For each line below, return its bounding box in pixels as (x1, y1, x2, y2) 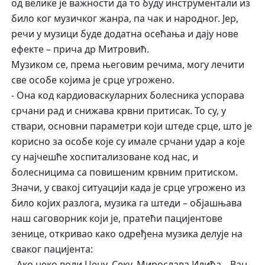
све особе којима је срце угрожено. (11, 73, 175, 87)
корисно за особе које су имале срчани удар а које (11, 135, 245, 148)
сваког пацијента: (11, 243, 93, 256)
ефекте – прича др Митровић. (11, 43, 150, 56)
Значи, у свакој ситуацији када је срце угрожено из (11, 181, 246, 195)
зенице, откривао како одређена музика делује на (11, 227, 243, 241)
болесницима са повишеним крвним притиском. (11, 166, 238, 179)
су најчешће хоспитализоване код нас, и (11, 150, 199, 164)
